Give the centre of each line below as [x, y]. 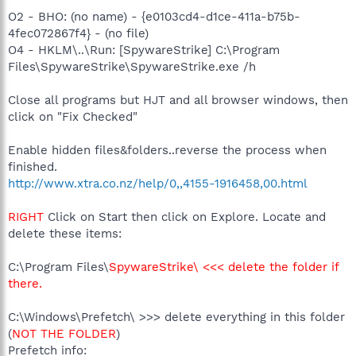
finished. [33, 166]
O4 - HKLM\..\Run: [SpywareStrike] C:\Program [144, 50]
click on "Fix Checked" [73, 116]
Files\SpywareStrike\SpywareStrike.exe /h [132, 66]
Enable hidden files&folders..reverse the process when [167, 150]
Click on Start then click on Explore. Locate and [187, 217]
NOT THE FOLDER [64, 333]
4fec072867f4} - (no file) [78, 33]
